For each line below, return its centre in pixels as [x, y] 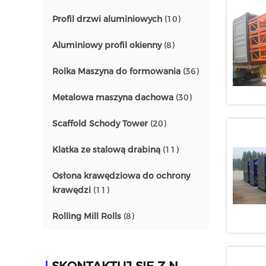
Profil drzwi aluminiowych [107, 19]
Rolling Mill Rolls [87, 216]
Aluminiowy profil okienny [107, 45]
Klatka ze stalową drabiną [106, 150]
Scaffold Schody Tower [100, 123]
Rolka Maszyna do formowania [116, 71]
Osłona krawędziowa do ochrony [121, 176]
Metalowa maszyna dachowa [113, 97]
